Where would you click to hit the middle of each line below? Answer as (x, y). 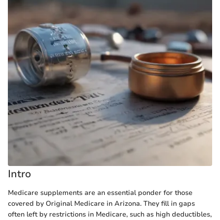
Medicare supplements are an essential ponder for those (100, 192)
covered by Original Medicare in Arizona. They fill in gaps (101, 203)
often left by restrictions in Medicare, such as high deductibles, (110, 214)
